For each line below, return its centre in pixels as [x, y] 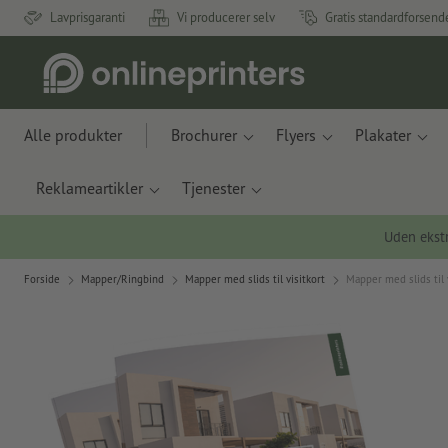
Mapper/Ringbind [122, 278]
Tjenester [213, 188]
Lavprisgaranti [87, 17]
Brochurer [204, 135]
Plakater [383, 135]
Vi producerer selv [226, 17]
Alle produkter [73, 135]
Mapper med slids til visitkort [255, 278]
